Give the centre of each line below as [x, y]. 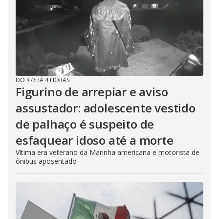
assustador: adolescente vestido [106, 108]
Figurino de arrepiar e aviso [92, 92]
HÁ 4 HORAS [52, 80]
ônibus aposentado [46, 161]
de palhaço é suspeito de [85, 124]
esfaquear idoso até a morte [95, 140]
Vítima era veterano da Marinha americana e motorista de [108, 152]
